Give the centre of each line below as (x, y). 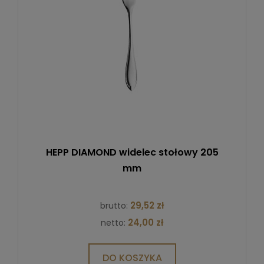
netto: (114, 222)
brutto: (115, 205)
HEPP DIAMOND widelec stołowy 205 (132, 152)
